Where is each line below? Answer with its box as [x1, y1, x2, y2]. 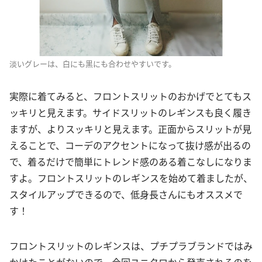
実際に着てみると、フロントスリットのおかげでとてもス [9, 89, 251, 103]
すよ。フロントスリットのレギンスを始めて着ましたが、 [9, 171, 253, 185]
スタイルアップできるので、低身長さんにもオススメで [9, 187, 243, 201]
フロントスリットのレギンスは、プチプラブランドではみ [9, 239, 253, 253]
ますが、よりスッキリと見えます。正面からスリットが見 [9, 122, 251, 136]
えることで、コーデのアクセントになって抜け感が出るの [9, 138, 251, 152]
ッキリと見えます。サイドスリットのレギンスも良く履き [9, 105, 251, 119]
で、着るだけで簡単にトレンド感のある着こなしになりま [9, 154, 252, 168]
